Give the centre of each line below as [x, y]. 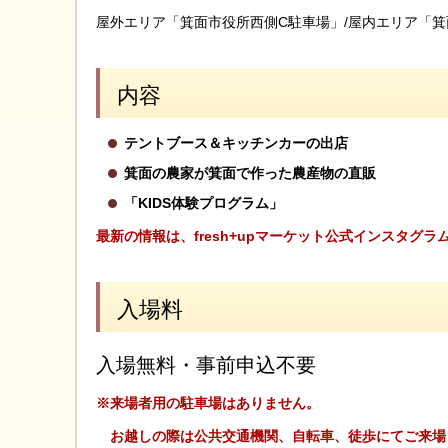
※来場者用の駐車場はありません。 [208, 402]
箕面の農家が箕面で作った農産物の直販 [250, 173]
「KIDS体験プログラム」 [203, 203]
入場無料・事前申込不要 [206, 364]
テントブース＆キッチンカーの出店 [236, 143]
